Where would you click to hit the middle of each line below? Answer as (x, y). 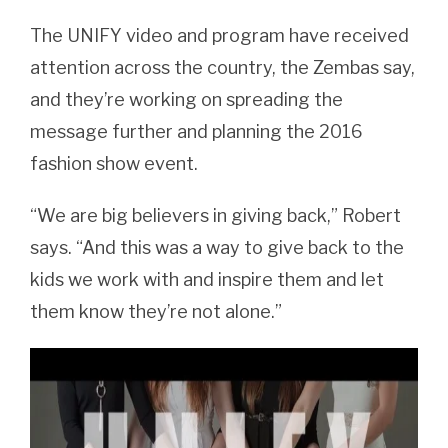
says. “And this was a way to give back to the (217, 247)
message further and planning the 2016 (196, 131)
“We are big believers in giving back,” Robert (215, 215)
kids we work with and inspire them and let (207, 279)
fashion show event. (114, 163)
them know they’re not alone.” (156, 311)
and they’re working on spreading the (186, 99)
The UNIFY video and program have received (219, 35)
